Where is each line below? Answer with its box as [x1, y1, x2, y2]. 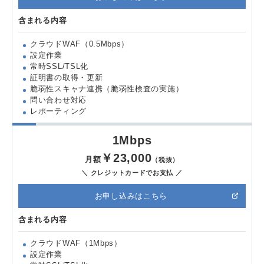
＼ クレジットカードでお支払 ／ [81, 169, 183, 176]
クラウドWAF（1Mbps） [30, 238, 122, 247]
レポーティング [30, 106, 87, 115]
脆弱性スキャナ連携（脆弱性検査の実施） [30, 84, 184, 93]
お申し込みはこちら [94, 191, 168, 200]
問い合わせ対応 [30, 95, 87, 104]
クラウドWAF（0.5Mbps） [30, 39, 130, 48]
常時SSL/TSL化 [30, 61, 88, 71]
